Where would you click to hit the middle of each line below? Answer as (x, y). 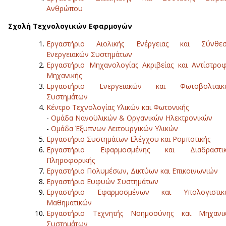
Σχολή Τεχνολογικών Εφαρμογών (70, 26)
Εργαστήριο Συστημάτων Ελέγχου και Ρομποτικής (128, 139)
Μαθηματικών (69, 203)
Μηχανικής (64, 76)
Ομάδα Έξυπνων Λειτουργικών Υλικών (115, 129)
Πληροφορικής (71, 160)
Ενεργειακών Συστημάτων (89, 54)
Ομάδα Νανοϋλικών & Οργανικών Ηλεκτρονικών (132, 118)
